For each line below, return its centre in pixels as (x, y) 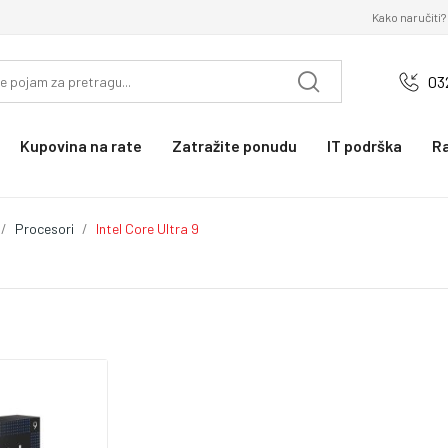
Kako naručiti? (408, 17)
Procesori (44, 228)
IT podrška (364, 145)
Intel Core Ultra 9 (147, 228)
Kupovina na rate (81, 145)
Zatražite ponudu (234, 145)
